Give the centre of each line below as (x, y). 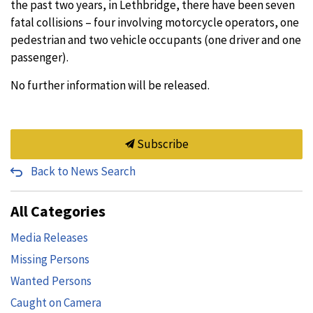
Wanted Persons (51, 281)
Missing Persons (50, 259)
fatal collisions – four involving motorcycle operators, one (155, 22)
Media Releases (49, 238)
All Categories (58, 211)
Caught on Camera (56, 303)
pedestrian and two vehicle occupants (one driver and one (156, 40)
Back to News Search (83, 171)
